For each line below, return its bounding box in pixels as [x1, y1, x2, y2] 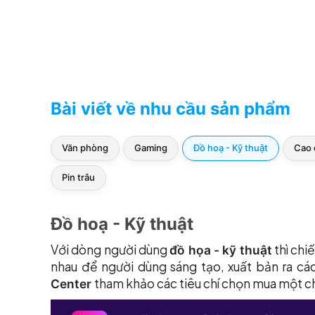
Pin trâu [62, 172, 95, 184]
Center [51, 276, 94, 292]
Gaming [134, 142, 167, 154]
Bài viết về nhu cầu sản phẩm [51, 98, 290, 120]
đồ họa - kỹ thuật [169, 243, 272, 258]
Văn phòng [62, 142, 108, 154]
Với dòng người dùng [51, 242, 170, 258]
